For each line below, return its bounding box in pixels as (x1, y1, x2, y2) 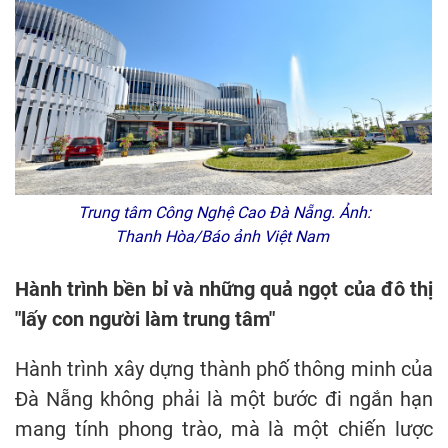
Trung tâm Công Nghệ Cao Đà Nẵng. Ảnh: (77, 203, 371, 223)
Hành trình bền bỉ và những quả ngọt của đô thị (15, 277, 433, 302)
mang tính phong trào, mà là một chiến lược (15, 417, 433, 442)
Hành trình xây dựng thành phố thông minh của (15, 357, 433, 382)
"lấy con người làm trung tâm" (15, 307, 275, 332)
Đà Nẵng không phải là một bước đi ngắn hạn (15, 387, 433, 412)
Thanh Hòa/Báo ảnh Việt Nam (115, 227, 329, 247)
